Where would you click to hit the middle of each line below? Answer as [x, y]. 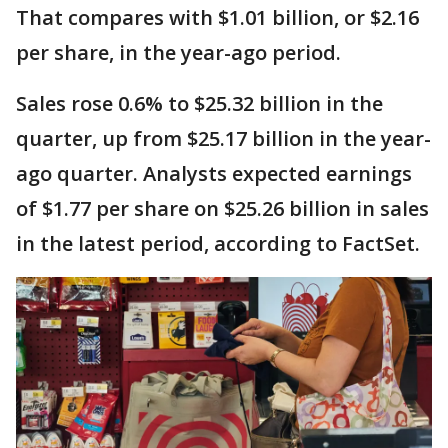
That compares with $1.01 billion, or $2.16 [217, 17]
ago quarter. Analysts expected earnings [214, 173]
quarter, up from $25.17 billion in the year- [223, 138]
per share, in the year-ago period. [178, 52]
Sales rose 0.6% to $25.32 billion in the [199, 103]
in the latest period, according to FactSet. [218, 243]
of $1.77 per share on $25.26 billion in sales [222, 208]
